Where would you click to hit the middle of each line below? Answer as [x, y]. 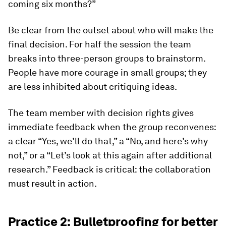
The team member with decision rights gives [101, 113]
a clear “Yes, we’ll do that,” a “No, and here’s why [108, 141]
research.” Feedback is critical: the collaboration [109, 169]
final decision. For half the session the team [100, 44]
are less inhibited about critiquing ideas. [93, 87]
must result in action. [52, 183]
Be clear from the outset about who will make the [111, 30]
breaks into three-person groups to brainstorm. [107, 58]
